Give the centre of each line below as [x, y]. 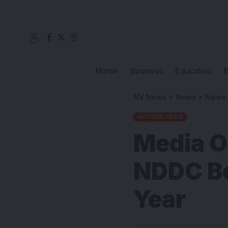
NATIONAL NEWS [160, 117]
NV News [150, 97]
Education [194, 70]
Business [147, 70]
